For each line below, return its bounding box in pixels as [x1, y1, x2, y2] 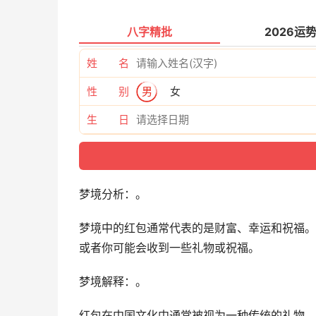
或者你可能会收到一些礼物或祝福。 [79, 241, 260, 255]
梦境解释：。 [79, 274, 147, 289]
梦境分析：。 [79, 187, 147, 202]
